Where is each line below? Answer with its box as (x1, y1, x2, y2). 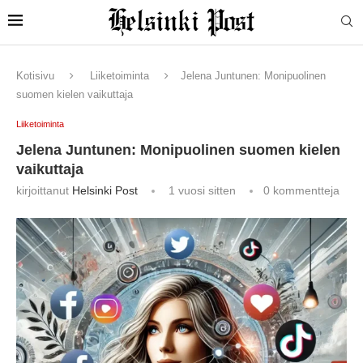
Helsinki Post (72, 183, 138, 197)
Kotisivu (16, 69, 54, 82)
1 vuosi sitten (165, 183, 236, 197)
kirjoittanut (16, 183, 72, 197)
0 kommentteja (263, 183, 340, 197)
